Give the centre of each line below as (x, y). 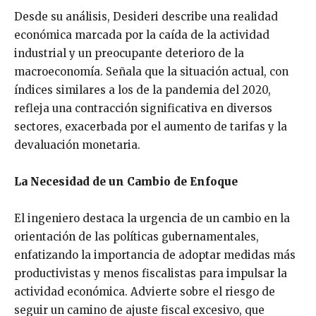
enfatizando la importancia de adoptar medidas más (155, 255)
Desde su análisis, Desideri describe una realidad (146, 17)
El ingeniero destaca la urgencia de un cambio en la (152, 219)
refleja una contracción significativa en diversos (143, 109)
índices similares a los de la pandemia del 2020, (142, 90)
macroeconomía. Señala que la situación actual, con (151, 72)
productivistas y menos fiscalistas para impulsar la (151, 274)
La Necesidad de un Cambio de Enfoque (126, 182)
